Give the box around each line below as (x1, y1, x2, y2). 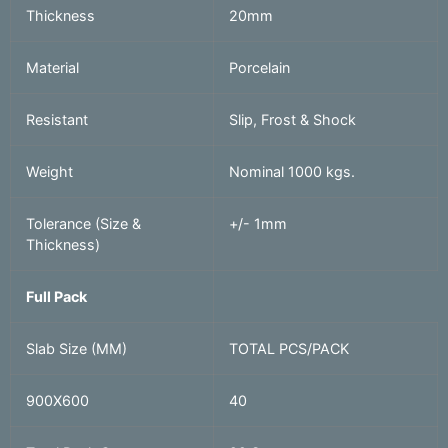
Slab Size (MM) (26, 340, 127, 358)
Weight (26, 163, 73, 181)
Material (26, 59, 79, 77)
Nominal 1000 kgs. (229, 163, 355, 181)
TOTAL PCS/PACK (229, 340, 349, 358)
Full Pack (26, 288, 87, 306)
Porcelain (229, 59, 290, 77)
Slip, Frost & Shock (229, 111, 356, 129)
